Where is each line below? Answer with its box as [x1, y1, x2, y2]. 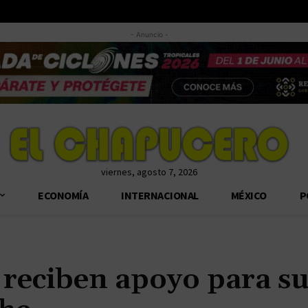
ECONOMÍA [37, 188, 88, 202]
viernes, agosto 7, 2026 [100, 165, 197, 178]
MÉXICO [231, 188, 267, 202]
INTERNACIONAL [120, 188, 198, 202]
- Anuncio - [130, 30, 168, 39]
